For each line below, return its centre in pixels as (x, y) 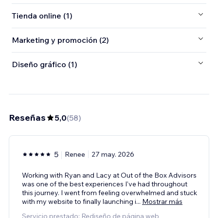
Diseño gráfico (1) (45, 64)
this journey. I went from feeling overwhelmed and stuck (109, 192)
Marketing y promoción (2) (60, 40)
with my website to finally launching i (79, 201)
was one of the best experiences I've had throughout (105, 184)
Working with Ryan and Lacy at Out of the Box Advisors (109, 175)
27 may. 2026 (113, 154)
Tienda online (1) (42, 16)
